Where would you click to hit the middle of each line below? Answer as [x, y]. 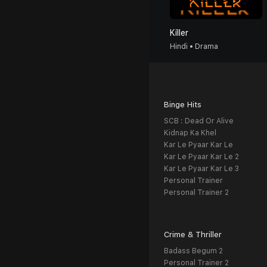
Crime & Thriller [193, 235]
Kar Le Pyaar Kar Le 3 [201, 169]
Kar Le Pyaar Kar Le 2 [201, 157]
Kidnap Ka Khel [190, 133]
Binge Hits [183, 105]
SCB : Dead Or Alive [199, 121]
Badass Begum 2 [193, 251]
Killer [179, 33]
